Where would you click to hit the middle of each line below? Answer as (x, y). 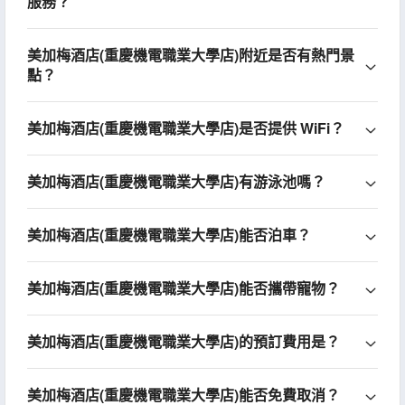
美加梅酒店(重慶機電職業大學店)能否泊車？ (169, 234)
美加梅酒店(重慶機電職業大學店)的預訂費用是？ (183, 341)
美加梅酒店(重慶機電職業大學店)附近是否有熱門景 (190, 54)
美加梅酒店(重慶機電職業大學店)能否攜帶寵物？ (183, 287)
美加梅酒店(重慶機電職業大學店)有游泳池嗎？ (176, 181)
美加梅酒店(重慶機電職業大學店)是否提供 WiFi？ (185, 127)
